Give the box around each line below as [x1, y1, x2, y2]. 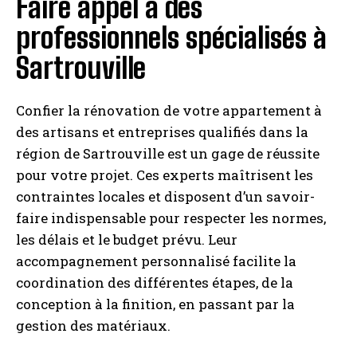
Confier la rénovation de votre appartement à [16, 101, 322, 120]
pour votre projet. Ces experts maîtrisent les [16, 166, 313, 184]
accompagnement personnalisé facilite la [16, 252, 296, 270]
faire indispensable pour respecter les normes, [16, 209, 326, 227]
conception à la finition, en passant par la [16, 295, 295, 313]
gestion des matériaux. [16, 316, 171, 335]
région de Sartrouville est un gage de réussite [16, 144, 320, 163]
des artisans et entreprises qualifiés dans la [16, 123, 308, 141]
